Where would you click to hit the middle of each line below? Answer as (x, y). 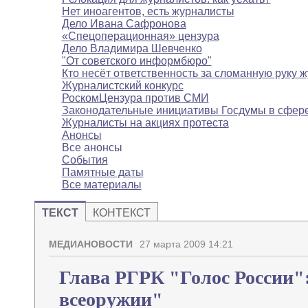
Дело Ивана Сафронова (124, 24)
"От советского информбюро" (136, 61)
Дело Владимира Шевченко (132, 49)
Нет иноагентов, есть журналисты (148, 12)
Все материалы (101, 185)
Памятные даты (102, 173)
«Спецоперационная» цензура (140, 36)
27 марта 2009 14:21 (186, 244)
